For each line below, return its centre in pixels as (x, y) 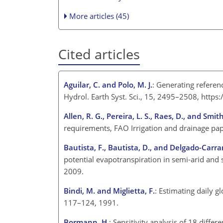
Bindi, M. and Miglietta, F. (109, 190)
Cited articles (99, 54)
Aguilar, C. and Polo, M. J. (108, 84)
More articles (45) (99, 16)
